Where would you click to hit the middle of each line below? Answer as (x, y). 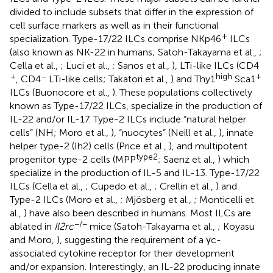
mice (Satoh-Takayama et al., (152, 226)
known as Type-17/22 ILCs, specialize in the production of (136, 105)
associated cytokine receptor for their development (122, 253)
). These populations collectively (182, 92)
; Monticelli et (224, 199)
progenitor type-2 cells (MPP (73, 159)
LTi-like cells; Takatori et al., (108, 79)
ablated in (32, 226)
